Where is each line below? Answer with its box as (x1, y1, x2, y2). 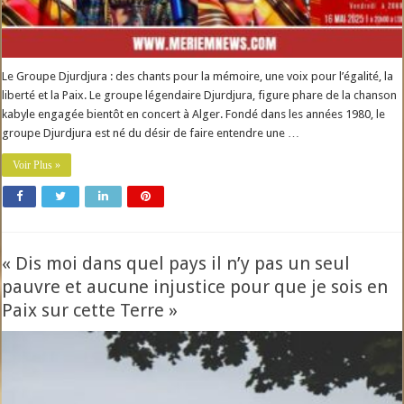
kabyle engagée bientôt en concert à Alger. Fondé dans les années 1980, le (2, 107, 386, 122)
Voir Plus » (13, 159, 61, 172)
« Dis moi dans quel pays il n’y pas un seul (2, 252, 351, 274)
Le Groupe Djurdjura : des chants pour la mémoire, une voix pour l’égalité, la (2, 69, 394, 84)
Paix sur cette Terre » (2, 299, 179, 321)
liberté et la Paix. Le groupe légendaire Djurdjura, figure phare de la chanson (2, 88, 398, 103)
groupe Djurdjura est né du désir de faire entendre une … (2, 126, 300, 141)
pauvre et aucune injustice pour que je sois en (2, 276, 389, 298)
